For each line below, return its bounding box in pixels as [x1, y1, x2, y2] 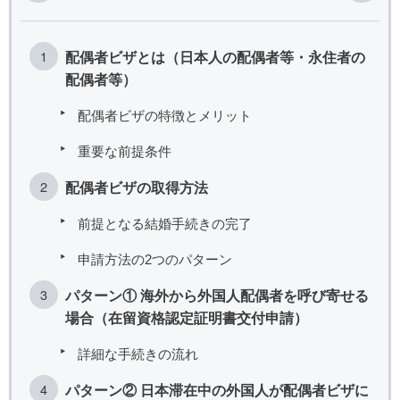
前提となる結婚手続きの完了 [78, 215, 252, 231]
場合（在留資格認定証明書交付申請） [65, 309, 308, 326]
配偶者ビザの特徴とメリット [78, 107, 252, 123]
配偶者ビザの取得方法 [65, 179, 208, 196]
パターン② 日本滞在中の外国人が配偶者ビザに [65, 381, 369, 398]
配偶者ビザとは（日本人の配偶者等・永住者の [65, 48, 365, 65]
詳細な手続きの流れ [78, 346, 198, 362]
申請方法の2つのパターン [78, 251, 232, 267]
